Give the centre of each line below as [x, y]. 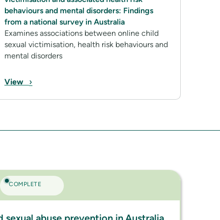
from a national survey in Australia [65, 22]
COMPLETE [25, 184]
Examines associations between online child [82, 33]
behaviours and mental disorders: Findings [79, 11]
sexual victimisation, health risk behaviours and [86, 44]
